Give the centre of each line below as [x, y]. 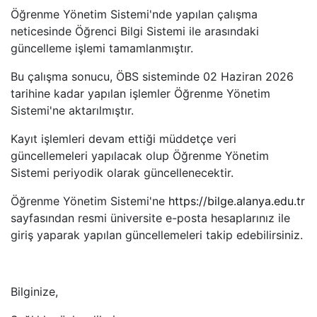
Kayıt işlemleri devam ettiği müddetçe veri [123, 139]
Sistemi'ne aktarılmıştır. [72, 110]
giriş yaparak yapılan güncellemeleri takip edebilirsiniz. [157, 235]
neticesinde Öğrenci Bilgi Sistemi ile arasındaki [135, 31]
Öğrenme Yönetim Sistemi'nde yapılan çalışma [134, 14]
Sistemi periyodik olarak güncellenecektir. [122, 173]
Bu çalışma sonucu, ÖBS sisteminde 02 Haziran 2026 [152, 76]
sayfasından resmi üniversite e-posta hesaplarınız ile [150, 218]
